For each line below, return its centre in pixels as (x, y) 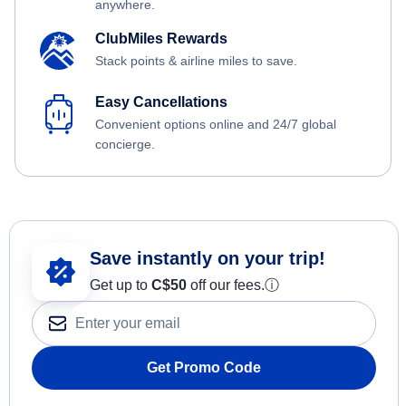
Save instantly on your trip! (208, 259)
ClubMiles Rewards (161, 39)
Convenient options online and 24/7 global (216, 125)
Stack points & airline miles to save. (196, 61)
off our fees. (226, 285)
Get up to (121, 285)
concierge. (125, 145)
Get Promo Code (204, 368)
